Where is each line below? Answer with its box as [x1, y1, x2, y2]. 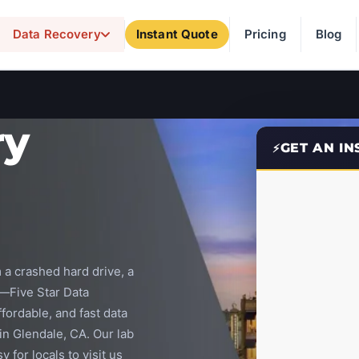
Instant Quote [135, 26, 218, 42]
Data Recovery [12, 26, 101, 42]
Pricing [244, 26, 286, 42]
